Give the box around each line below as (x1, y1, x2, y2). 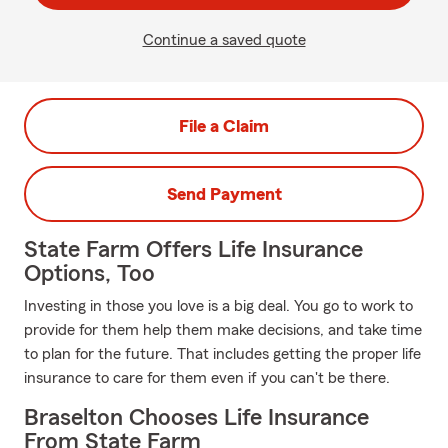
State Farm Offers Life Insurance (24, 238, 363, 262)
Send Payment (166, 185, 282, 203)
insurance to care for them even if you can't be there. (24, 370, 390, 386)
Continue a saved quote (142, 32, 306, 48)
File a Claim (179, 117, 269, 135)
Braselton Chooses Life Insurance (24, 406, 369, 430)
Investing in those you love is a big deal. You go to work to (24, 298, 413, 314)
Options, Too (24, 262, 155, 286)
